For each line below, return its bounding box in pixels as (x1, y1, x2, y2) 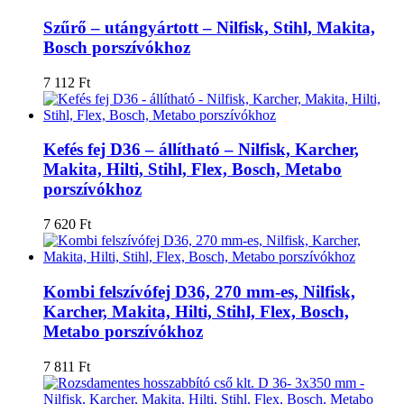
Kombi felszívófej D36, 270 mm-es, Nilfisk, (43, 281, 355, 301)
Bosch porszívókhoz (43, 37, 190, 57)
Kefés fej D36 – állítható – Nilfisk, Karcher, (43, 140, 359, 160)
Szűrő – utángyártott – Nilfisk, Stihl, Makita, (43, 17, 375, 37)
